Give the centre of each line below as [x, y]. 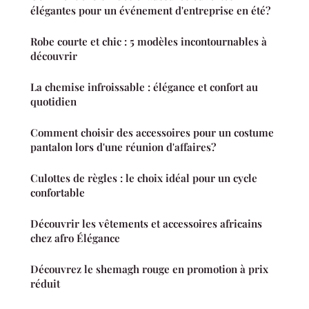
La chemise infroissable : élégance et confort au [144, 87]
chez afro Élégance [75, 238]
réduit [45, 283]
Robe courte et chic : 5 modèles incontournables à [149, 41]
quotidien [53, 101]
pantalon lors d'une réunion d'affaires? [123, 147]
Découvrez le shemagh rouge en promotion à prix [149, 269]
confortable [58, 192]
